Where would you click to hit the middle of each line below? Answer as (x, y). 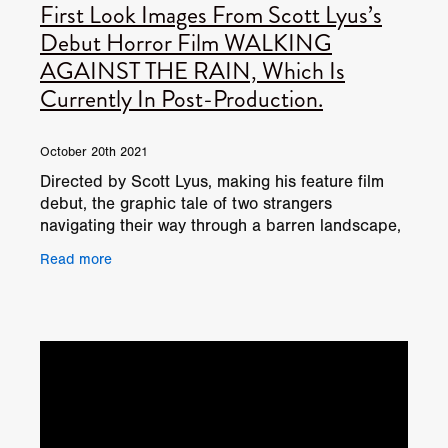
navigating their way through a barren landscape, (220, 226)
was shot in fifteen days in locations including (207, 248)
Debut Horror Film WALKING (186, 42)
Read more (76, 259)
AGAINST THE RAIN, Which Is (192, 70)
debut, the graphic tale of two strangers (186, 204)
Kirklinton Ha (88, 270)
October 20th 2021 (94, 152)
